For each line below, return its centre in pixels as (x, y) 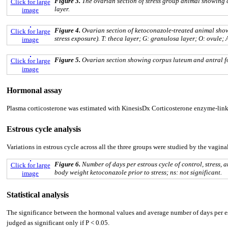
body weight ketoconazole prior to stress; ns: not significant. (138, 173)
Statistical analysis (38, 195)
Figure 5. (68, 60)
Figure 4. (68, 31)
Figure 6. (68, 164)
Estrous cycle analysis (44, 129)
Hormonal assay (34, 91)
